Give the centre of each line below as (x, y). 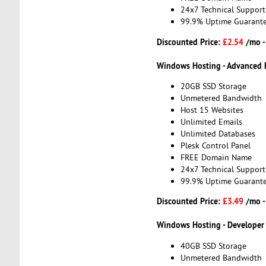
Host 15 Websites (212, 110)
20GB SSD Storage (213, 86)
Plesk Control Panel (215, 145)
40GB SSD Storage (213, 246)
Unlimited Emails (211, 121)
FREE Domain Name (216, 157)
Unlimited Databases (218, 133)
